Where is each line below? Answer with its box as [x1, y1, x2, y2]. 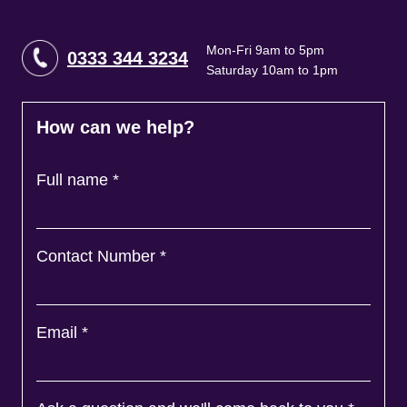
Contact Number [36, 247, 160, 266]
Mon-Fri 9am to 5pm [206, 43, 324, 58]
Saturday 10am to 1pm [206, 63, 338, 78]
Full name [36, 171, 113, 190]
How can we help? [36, 117, 194, 138]
